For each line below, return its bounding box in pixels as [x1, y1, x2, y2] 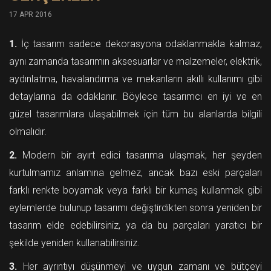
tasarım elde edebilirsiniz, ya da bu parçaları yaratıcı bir [9, 220, 262, 231]
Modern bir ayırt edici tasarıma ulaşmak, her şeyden [17, 149, 262, 161]
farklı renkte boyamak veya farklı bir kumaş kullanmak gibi [9, 184, 262, 196]
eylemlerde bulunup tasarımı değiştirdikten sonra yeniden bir [9, 202, 262, 214]
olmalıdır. [9, 126, 47, 137]
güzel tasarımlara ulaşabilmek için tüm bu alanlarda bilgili [9, 108, 262, 120]
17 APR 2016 [9, 10, 52, 19]
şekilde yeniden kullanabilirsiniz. [9, 237, 140, 249]
